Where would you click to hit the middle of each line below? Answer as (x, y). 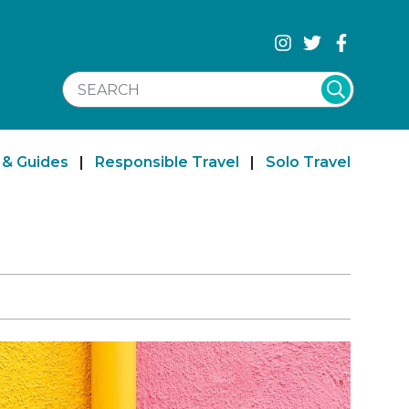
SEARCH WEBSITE (131, 99)
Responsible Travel (167, 162)
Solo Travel (308, 162)
